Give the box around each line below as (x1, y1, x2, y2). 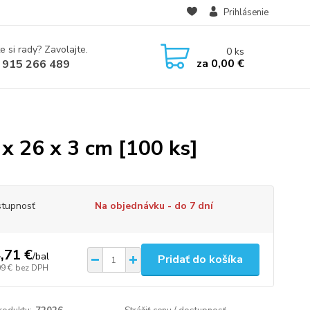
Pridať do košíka (157, 252, 243, 267)
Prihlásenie (223, 6, 268, 19)
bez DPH (15, 262, 48, 273)
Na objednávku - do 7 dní (94, 199, 213, 212)
